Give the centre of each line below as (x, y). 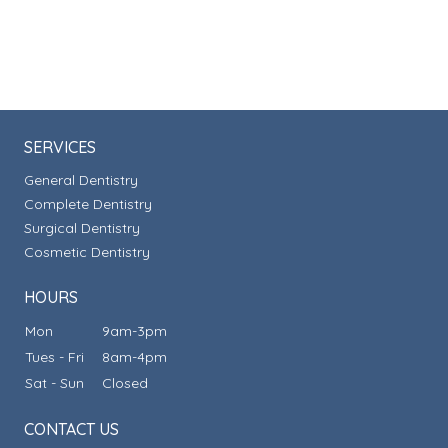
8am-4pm (134, 357)
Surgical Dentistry (82, 228)
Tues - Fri (62, 357)
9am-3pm (134, 331)
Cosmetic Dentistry (87, 252)
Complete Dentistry (88, 204)
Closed (125, 383)
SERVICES (60, 147)
